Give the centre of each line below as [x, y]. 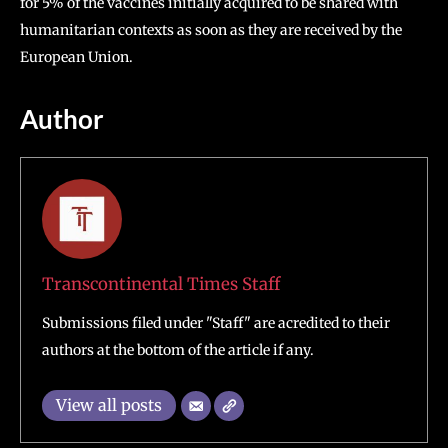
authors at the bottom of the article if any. [178, 350]
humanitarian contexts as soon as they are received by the [211, 30]
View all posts [109, 405]
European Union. [76, 57]
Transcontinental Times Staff [161, 284]
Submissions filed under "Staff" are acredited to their [216, 323]
